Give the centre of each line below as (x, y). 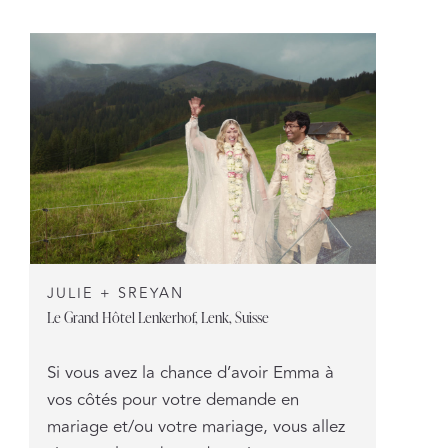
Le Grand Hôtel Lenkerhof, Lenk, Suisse (157, 316)
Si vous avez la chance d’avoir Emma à (190, 372)
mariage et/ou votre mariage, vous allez (195, 426)
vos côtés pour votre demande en (172, 399)
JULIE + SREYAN (115, 293)
